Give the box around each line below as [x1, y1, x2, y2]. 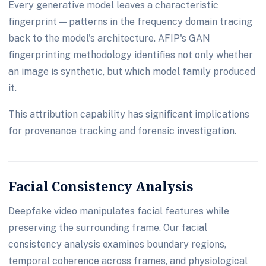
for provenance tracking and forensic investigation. [8, 125, 236, 137]
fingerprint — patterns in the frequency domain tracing [8, 15, 252, 27]
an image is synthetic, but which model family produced [8, 65, 255, 77]
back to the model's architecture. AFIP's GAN [8, 32, 210, 44]
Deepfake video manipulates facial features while [8, 205, 229, 217]
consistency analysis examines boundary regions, [8, 238, 226, 250]
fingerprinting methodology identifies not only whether [8, 49, 253, 61]
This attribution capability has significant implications [8, 108, 249, 120]
